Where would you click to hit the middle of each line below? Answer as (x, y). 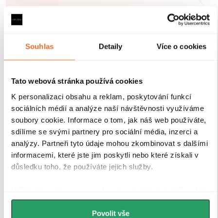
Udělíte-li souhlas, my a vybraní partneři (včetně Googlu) (108, 190)
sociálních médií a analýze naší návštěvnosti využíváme (108, 108)
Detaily (110, 46)
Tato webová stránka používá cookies (77, 81)
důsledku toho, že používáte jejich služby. (82, 166)
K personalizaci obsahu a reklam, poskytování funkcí (101, 96)
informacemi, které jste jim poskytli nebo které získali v (105, 155)
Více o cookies (182, 46)
